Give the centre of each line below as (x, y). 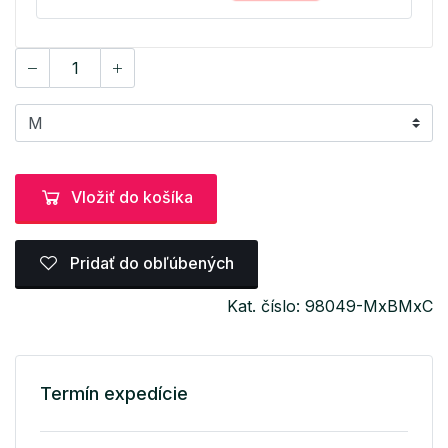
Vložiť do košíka (132, 197)
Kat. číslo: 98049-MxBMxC (330, 306)
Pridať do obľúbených (150, 262)
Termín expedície (114, 393)
